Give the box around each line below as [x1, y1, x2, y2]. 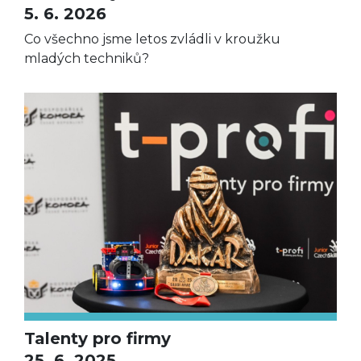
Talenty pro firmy [24, 329, 171, 349]
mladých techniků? [24, 51, 149, 67]
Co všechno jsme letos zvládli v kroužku [24, 31, 280, 48]
